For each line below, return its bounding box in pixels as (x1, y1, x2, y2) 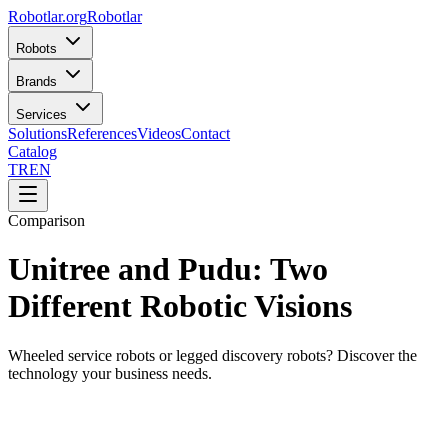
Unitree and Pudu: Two (8, 251, 328, 288)
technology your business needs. (8, 364, 212, 382)
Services (16, 107, 67, 122)
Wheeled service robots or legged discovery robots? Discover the (8, 346, 417, 364)
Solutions (8, 125, 67, 142)
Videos (137, 125, 181, 142)
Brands (16, 74, 57, 89)
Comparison (8, 212, 85, 229)
